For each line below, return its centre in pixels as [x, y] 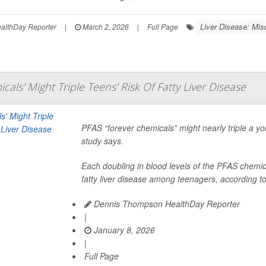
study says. [102, 141]
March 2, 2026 [104, 26]
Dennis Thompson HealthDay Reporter [165, 204]
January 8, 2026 [123, 230]
